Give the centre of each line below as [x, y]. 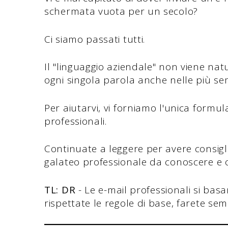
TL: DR [60, 190]
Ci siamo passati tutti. [95, 39]
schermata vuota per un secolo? [121, 11]
